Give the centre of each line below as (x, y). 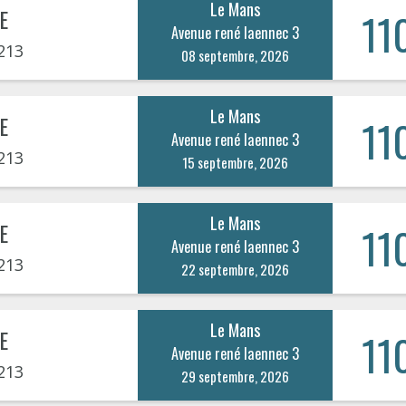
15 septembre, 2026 (236, 162)
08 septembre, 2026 (236, 55)
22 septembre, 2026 (236, 269)
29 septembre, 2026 (236, 376)
